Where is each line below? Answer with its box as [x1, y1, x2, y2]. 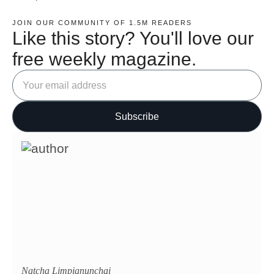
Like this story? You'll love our [12, 28, 254, 48]
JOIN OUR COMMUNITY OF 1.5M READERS [12, 18, 192, 26]
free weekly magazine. [12, 48, 196, 69]
